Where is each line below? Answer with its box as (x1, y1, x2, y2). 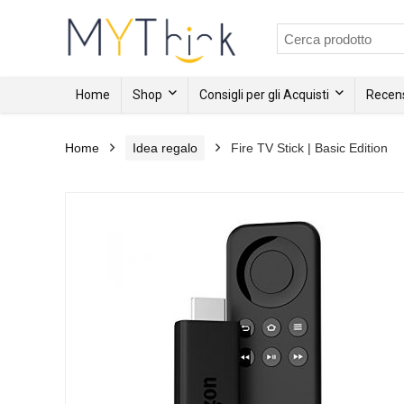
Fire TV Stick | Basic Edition (231, 141, 388, 156)
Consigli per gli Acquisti (199, 87, 329, 103)
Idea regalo (133, 141, 197, 156)
